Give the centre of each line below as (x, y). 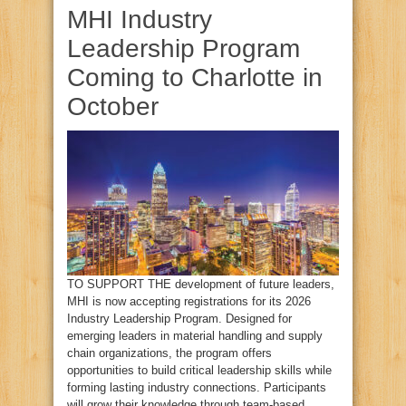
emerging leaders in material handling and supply (195, 336)
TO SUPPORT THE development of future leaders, (201, 284)
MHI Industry (140, 19)
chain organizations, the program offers (169, 353)
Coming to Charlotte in (195, 77)
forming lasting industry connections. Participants (197, 387)
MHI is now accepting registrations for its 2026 (189, 301)
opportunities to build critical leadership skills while (199, 370)
